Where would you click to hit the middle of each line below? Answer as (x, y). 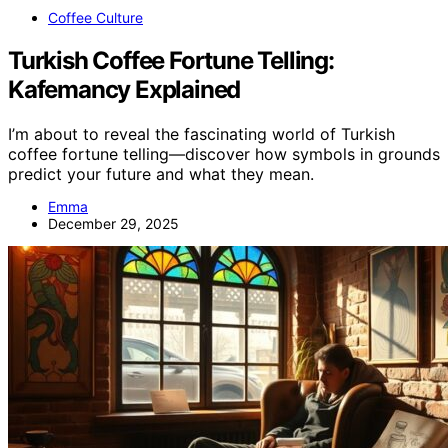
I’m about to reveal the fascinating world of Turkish (201, 133)
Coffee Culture (95, 17)
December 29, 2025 (113, 223)
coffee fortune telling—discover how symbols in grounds (224, 153)
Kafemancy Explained (124, 89)
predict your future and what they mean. (161, 173)
